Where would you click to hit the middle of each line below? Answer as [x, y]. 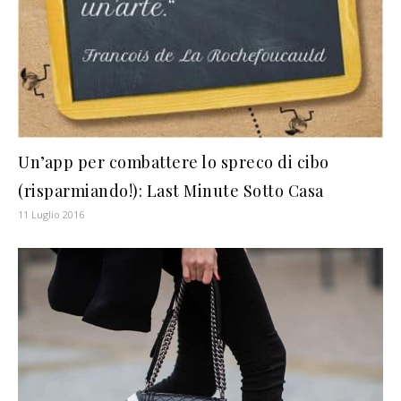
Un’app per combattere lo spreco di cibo [174, 162]
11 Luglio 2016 [51, 214]
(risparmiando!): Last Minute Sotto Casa [171, 190]
